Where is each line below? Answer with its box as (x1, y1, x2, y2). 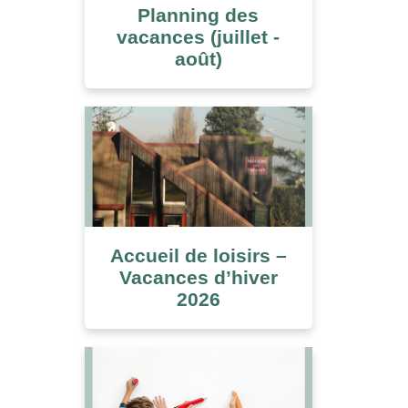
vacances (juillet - (117, 25, 280, 47)
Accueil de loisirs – (109, 245, 287, 266)
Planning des (138, 4, 260, 25)
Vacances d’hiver (118, 267, 278, 288)
